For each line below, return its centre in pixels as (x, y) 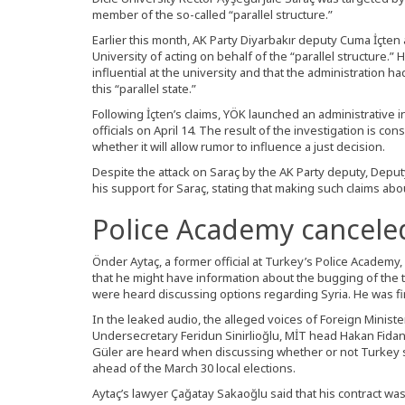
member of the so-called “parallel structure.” (212, 14)
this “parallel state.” (144, 89)
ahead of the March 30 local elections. (194, 368)
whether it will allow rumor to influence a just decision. (239, 146)
